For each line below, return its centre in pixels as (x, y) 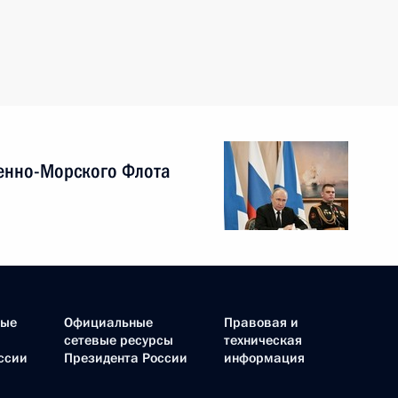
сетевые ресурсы (119, 340)
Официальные (108, 322)
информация (264, 358)
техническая (263, 340)
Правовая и (261, 322)
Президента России (126, 358)
